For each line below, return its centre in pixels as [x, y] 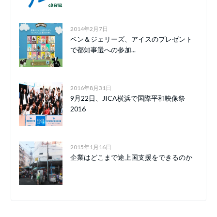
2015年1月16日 [91, 147]
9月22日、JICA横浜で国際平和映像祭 [128, 98]
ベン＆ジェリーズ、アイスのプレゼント [132, 39]
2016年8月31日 [91, 88]
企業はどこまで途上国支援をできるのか [132, 157]
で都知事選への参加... [103, 50]
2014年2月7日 [89, 29]
